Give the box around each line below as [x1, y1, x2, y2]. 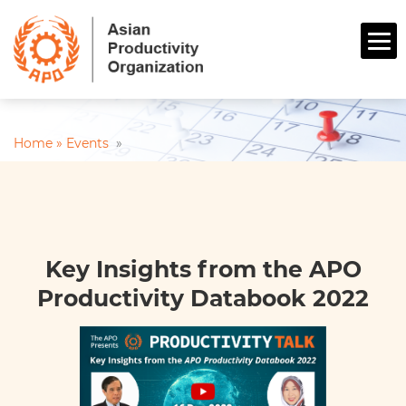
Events [66, 135, 112, 152]
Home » [14, 135, 66, 152]
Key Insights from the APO [44, 256, 362, 284]
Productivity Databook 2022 [37, 285, 369, 313]
